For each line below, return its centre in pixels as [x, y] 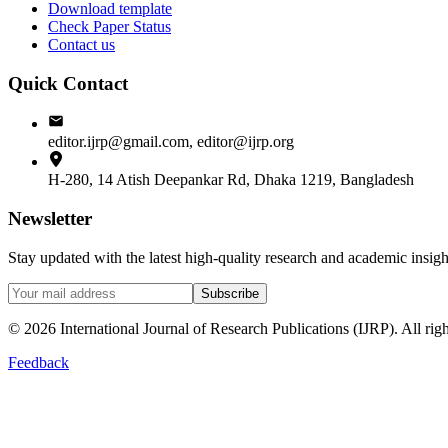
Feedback [38, 362]
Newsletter [50, 219]
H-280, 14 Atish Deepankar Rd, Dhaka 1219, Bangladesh [231, 180]
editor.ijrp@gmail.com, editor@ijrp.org [171, 142]
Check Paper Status [109, 26]
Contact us [81, 44]
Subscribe [230, 293]
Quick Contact [68, 83]
